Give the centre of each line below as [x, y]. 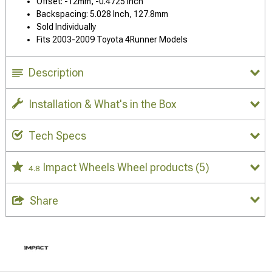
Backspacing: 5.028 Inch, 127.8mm [102, 14]
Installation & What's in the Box [102, 104]
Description [56, 73]
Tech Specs [57, 136]
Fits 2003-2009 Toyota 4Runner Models [112, 39]
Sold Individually [66, 27]
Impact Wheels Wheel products [119, 167]
